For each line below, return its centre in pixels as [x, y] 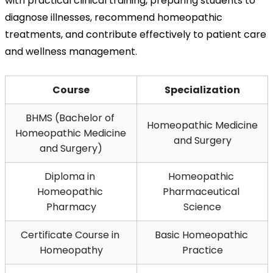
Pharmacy [71, 207]
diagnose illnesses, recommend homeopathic [114, 17]
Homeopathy [71, 250]
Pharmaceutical [201, 191]
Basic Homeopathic [201, 235]
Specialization [202, 90]
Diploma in [70, 176]
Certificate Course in [70, 235]
